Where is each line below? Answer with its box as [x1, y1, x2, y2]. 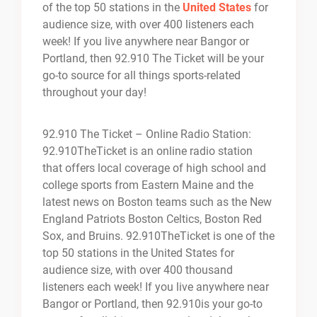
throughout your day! [42, 86, 146, 100]
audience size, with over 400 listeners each [42, 18, 254, 32]
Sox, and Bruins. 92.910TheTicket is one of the [42, 229, 275, 243]
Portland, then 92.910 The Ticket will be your [42, 52, 264, 66]
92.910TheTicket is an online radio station [42, 144, 253, 158]
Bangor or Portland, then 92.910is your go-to [42, 297, 263, 311]
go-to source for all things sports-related [42, 69, 241, 83]
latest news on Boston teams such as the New [42, 195, 272, 209]
